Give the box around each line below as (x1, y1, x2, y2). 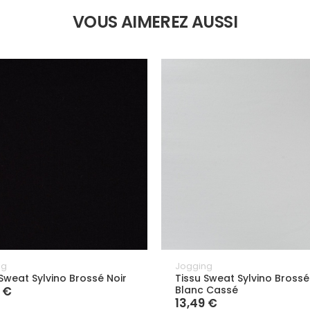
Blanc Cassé (174, 283, 238, 298)
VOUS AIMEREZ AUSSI (72, 10, 238, 33)
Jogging (174, 259, 212, 273)
